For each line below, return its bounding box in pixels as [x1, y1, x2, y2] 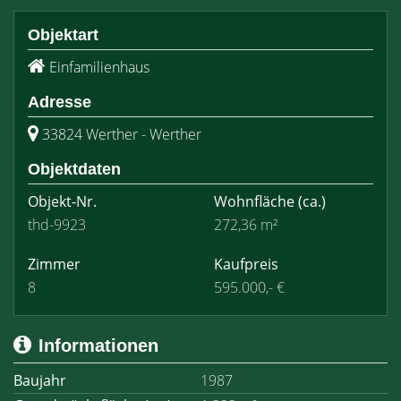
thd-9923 [28, 215, 86, 235]
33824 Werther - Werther [42, 124, 201, 144]
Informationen [38, 336, 158, 355]
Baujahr [13, 371, 66, 390]
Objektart [28, 26, 98, 44]
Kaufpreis [214, 254, 278, 274]
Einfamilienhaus [49, 57, 149, 77]
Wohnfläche [214, 192, 294, 211]
